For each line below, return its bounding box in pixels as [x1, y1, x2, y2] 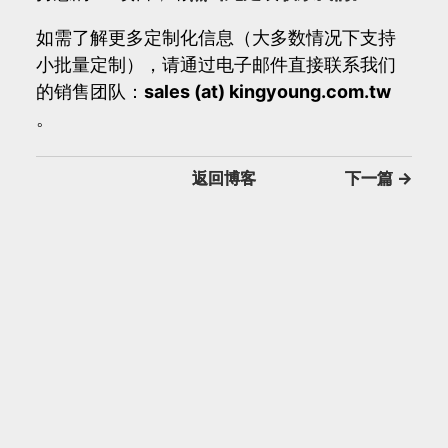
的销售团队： [36, 80, 144, 102]
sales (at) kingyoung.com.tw [144, 80, 391, 102]
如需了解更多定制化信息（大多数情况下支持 [36, 26, 396, 48]
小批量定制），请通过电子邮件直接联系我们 [36, 53, 396, 75]
